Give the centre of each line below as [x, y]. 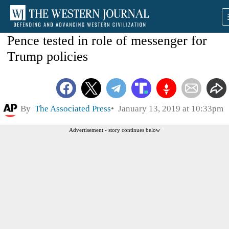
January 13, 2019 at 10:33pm [169, 108]
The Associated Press [73, 108]
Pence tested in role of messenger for [107, 41]
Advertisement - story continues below [114, 130]
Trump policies [48, 56]
